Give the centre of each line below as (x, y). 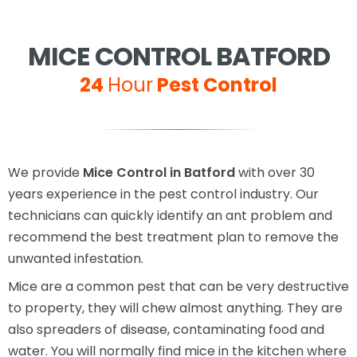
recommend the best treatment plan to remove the (173, 237)
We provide (45, 173)
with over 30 (275, 173)
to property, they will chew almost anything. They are (175, 308)
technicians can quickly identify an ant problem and (170, 216)
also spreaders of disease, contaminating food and (166, 330)
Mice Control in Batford (159, 173)
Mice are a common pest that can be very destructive (178, 287)
